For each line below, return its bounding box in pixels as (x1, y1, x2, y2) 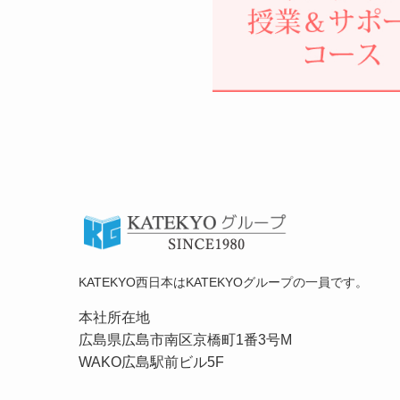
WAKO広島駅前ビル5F (79, 354, 224, 370)
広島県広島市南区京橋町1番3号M (79, 331, 292, 347)
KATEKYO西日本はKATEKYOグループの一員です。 (79, 275, 368, 290)
